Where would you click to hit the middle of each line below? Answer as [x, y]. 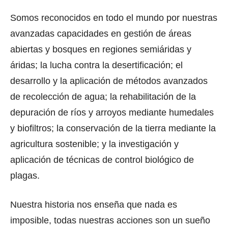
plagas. [25, 176]
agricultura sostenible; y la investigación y [94, 144]
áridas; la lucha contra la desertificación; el [96, 65]
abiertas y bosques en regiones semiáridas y [101, 50]
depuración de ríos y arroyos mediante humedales [112, 113]
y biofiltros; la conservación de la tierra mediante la [113, 129]
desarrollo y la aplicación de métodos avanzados [109, 81]
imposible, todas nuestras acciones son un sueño [110, 221]
